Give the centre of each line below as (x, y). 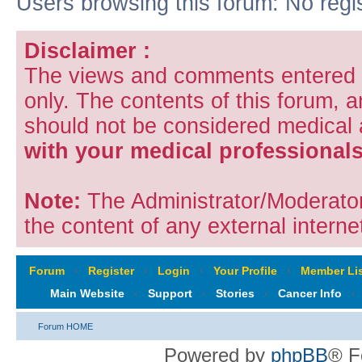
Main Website (87, 293)
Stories (235, 293)
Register (111, 270)
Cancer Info (310, 293)
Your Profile (245, 270)
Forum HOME (65, 326)
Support (170, 293)
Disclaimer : (87, 51)
